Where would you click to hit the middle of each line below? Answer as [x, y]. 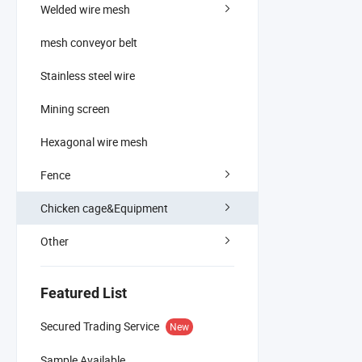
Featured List [84, 293]
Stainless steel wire [88, 75]
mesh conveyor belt [89, 42]
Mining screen [75, 108]
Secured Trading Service [100, 326]
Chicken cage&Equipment [104, 208]
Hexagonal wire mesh [94, 141]
